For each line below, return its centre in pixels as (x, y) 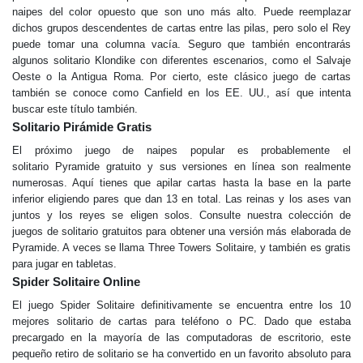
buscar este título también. (75, 109)
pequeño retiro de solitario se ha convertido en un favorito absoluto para (181, 353)
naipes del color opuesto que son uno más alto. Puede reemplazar (181, 11)
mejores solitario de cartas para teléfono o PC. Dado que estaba (181, 321)
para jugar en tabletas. (64, 263)
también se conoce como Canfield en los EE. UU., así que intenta (181, 92)
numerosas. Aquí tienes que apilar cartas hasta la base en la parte (181, 182)
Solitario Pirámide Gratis (82, 126)
